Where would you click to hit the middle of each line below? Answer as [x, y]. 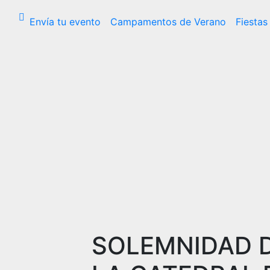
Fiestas [252, 22]
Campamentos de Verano [168, 22]
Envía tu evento [65, 22]
